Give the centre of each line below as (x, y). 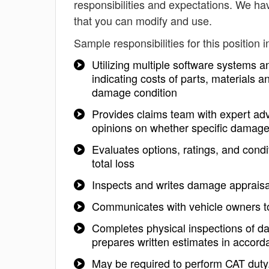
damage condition (134, 92)
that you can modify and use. (143, 20)
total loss (113, 163)
